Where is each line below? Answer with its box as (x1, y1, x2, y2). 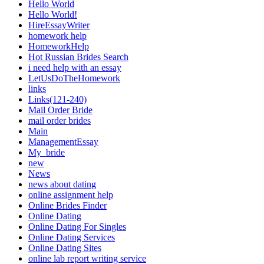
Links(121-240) (28, 94, 87, 104)
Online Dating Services (28, 232, 115, 242)
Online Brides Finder (28, 200, 107, 210)
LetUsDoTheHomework (28, 72, 120, 83)
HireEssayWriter (28, 19, 90, 30)
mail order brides (28, 115, 91, 126)
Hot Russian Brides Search (28, 51, 128, 62)
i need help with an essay (28, 62, 121, 72)
